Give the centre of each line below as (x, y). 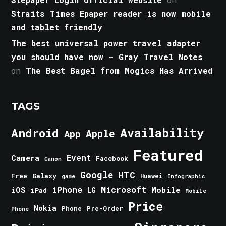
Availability (162, 133)
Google (97, 175)
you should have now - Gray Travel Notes (107, 57)
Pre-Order (105, 209)
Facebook (112, 159)
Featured (168, 155)
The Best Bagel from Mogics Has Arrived (119, 71)
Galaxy (45, 176)
